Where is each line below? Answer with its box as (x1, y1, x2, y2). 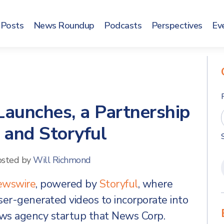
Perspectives (151, 19, 202, 31)
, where (137, 176, 172, 191)
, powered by (35, 176, 99, 191)
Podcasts (104, 19, 141, 31)
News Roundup (33, 19, 94, 31)
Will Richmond (33, 154, 91, 166)
